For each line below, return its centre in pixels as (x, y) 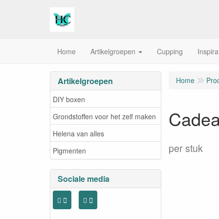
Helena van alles (78, 133)
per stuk (186, 148)
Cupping (170, 51)
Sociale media (84, 179)
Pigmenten (69, 150)
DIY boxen (69, 99)
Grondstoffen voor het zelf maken (104, 116)
